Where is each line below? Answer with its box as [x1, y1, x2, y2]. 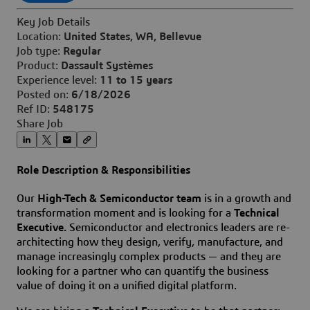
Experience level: [17, 75, 97, 86]
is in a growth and [201, 192, 291, 204]
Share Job [17, 118, 63, 130]
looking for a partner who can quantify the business [17, 265, 268, 277]
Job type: [17, 46, 60, 57]
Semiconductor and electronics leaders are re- [66, 221, 290, 233]
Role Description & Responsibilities [17, 164, 190, 176]
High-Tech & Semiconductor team [37, 192, 201, 204]
